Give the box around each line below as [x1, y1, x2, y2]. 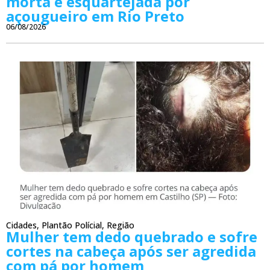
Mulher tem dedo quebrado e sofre [6, 226, 257, 246]
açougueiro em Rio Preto [6, 6, 184, 27]
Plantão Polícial [42, 219, 102, 231]
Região [107, 219, 134, 231]
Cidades [6, 219, 37, 231]
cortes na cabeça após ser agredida [6, 240, 256, 261]
